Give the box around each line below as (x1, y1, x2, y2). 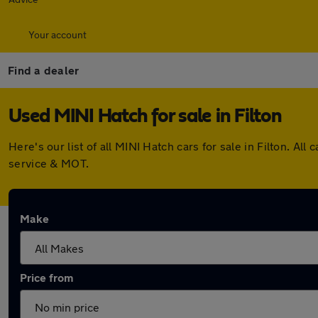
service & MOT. (9, 156, 89, 170)
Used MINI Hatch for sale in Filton (9, 106, 282, 126)
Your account (28, 28, 87, 40)
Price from (20, 270, 73, 284)
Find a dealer (8, 63, 79, 77)
